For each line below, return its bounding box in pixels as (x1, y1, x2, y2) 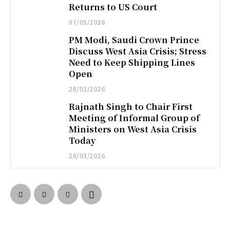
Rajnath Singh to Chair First (69, 100, 193, 112)
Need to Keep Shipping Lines (69, 56, 196, 68)
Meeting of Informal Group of (69, 111, 200, 124)
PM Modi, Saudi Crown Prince (69, 33, 200, 46)
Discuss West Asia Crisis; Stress (69, 45, 207, 57)
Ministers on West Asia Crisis (69, 123, 197, 135)
